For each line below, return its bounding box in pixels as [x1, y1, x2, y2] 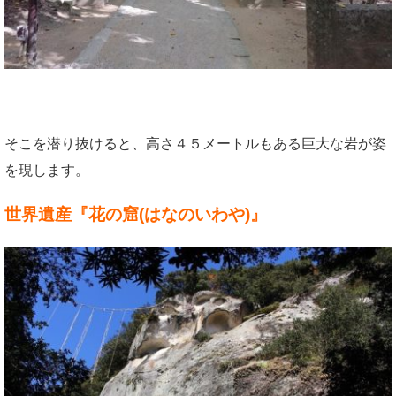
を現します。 [4, 162, 89, 178]
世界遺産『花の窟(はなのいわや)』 [4, 204, 267, 224]
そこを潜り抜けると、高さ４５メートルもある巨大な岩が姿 [4, 135, 386, 151]
